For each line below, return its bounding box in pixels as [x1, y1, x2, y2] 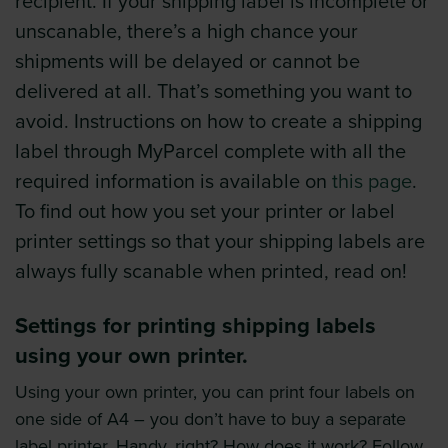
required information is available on [15, 170, 332, 195]
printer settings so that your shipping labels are [15, 230, 425, 255]
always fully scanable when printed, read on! [15, 260, 407, 285]
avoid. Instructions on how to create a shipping [15, 110, 422, 135]
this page [332, 170, 412, 195]
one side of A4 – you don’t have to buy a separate [15, 408, 406, 431]
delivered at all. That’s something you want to [15, 80, 412, 105]
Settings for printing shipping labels [15, 313, 376, 340]
